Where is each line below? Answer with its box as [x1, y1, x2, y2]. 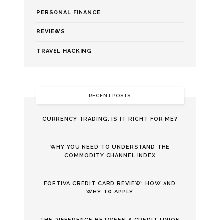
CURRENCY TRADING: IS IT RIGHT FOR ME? [42, 115, 178, 122]
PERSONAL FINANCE [36, 9, 101, 16]
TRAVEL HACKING [36, 47, 92, 54]
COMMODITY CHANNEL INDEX [64, 152, 156, 159]
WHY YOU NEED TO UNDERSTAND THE [50, 143, 170, 150]
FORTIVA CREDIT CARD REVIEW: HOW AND [44, 180, 176, 187]
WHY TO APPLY [86, 188, 134, 195]
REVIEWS [36, 28, 65, 35]
